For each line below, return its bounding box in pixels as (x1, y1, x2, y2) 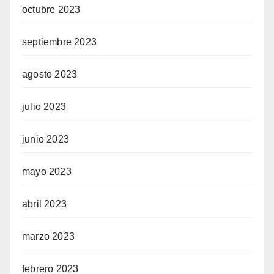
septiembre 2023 (22, 37, 97, 47)
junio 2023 (22, 134, 69, 144)
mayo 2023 (22, 166, 72, 177)
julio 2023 (22, 102, 66, 112)
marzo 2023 (22, 231, 75, 242)
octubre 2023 (22, 4, 81, 15)
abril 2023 (22, 199, 67, 209)
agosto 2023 (22, 69, 78, 80)
